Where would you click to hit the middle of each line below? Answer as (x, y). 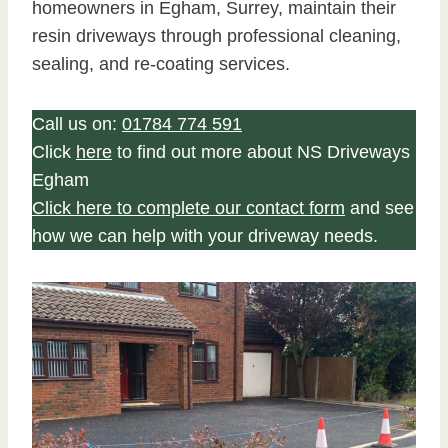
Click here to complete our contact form (188, 207)
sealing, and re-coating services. (161, 63)
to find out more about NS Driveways (261, 151)
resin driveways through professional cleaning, (216, 35)
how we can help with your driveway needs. (205, 235)
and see (379, 207)
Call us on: (77, 123)
